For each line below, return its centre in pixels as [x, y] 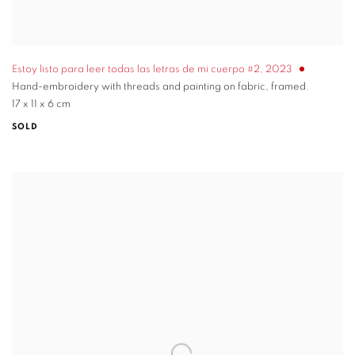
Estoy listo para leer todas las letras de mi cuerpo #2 [136, 70]
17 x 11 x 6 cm [41, 105]
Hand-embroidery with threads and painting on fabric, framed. [160, 87]
